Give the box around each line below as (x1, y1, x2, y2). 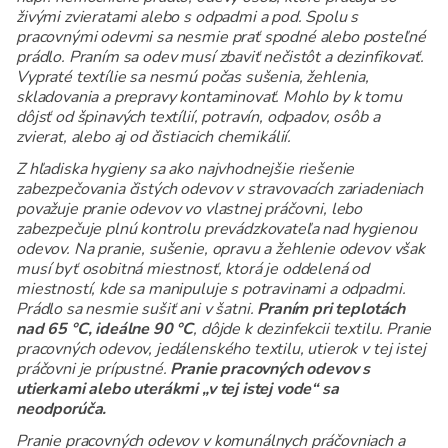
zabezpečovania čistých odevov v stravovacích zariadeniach (16, 178, 423, 201)
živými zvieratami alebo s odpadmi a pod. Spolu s (16, 6, 359, 29)
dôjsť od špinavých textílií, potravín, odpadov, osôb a (16, 106, 380, 129)
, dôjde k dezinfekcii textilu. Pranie (193, 318, 432, 341)
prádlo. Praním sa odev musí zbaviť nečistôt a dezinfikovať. (16, 46, 424, 69)
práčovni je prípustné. (16, 358, 171, 381)
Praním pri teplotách (257, 298, 406, 321)
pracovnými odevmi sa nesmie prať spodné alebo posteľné (16, 26, 426, 49)
